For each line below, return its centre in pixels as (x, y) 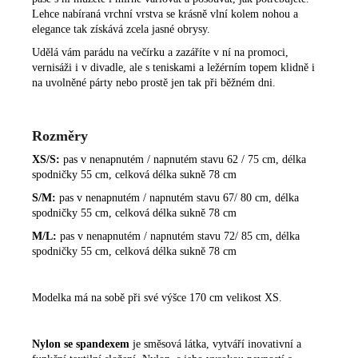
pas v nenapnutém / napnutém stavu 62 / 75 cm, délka (185, 159)
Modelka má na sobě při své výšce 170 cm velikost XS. (157, 297)
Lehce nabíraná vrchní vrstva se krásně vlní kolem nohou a (165, 14)
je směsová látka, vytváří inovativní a (215, 344)
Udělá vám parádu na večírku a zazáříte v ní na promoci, (160, 52)
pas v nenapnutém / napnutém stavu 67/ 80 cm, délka (179, 197)
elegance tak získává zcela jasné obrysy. (121, 29)
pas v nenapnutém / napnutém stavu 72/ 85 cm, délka (180, 236)
